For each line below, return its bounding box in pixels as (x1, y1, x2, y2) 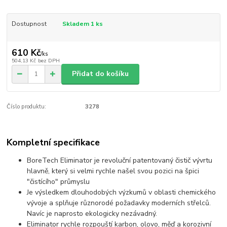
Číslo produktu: (7, 102, 47, 110)
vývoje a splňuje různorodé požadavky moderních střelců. (27, 198, 211, 208)
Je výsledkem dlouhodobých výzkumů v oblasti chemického (27, 187, 216, 198)
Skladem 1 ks (62, 20, 103, 28)
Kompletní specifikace (7, 136, 100, 149)
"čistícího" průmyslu (27, 177, 90, 187)
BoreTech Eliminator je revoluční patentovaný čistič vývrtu (27, 156, 213, 166)
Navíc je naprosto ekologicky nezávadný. (27, 209, 158, 219)
